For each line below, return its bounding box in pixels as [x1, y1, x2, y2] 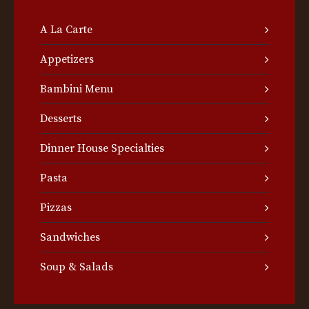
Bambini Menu [40, 82, 113, 96]
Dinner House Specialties [40, 141, 164, 155]
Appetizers [40, 52, 94, 66]
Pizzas [40, 201, 72, 215]
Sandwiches [40, 230, 100, 244]
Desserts [40, 112, 81, 126]
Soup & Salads [40, 260, 113, 274]
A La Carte [40, 23, 92, 37]
